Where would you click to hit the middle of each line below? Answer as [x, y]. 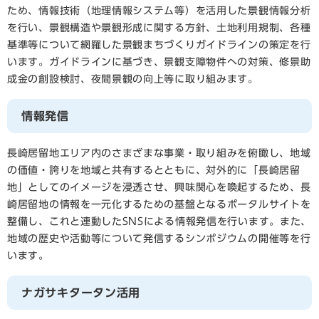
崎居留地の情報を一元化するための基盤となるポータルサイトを [159, 205]
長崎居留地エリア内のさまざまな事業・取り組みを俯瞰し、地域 [159, 153]
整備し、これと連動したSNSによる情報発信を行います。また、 [159, 222]
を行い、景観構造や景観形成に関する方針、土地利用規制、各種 [159, 28]
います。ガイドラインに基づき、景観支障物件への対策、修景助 [159, 62]
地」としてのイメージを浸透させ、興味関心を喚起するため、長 [159, 188]
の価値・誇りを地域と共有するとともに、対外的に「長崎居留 [154, 171]
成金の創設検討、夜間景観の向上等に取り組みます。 [133, 79]
